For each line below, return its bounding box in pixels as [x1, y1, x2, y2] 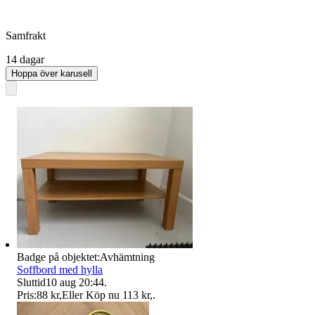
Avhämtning [100, 250, 155, 263]
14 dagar [6, 53, 44, 65]
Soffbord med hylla [17, 263, 103, 276]
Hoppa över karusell [11, 67, 92, 79]
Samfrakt [6, 29, 46, 41]
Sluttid [17, 276, 46, 288]
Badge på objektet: [17, 250, 100, 263]
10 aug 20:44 [46, 276, 104, 288]
